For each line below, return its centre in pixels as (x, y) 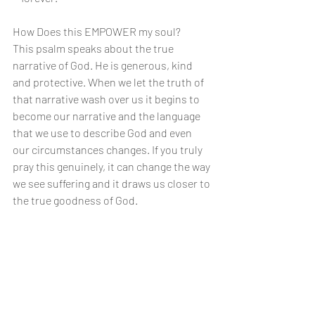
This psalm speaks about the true (94, 48)
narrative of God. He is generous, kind (104, 65)
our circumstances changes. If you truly (109, 149)
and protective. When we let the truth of (109, 82)
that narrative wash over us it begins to (107, 99)
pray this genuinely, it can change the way (112, 166)
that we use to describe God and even (103, 133)
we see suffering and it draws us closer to (112, 183)
